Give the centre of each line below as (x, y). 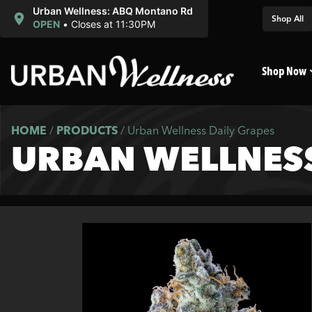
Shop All (288, 18)
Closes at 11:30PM (113, 24)
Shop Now (284, 71)
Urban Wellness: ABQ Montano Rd (112, 11)
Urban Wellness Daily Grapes (201, 130)
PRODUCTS (87, 130)
